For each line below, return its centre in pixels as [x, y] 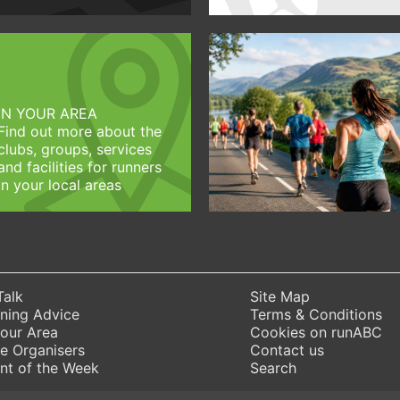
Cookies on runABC [317, 332]
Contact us [287, 350]
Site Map [280, 296]
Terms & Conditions [317, 314]
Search [274, 367]
